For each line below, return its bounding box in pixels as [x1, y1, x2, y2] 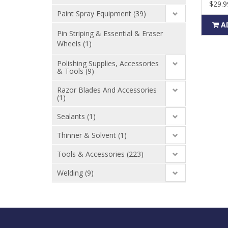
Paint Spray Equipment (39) [57, 9, 146, 18]
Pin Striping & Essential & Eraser [57, 28, 163, 38]
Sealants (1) [57, 111, 96, 121]
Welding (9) [57, 168, 94, 178]
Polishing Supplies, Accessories [57, 59, 159, 68]
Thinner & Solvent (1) [57, 130, 127, 140]
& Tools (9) [57, 66, 94, 76]
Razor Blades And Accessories [57, 85, 157, 95]
